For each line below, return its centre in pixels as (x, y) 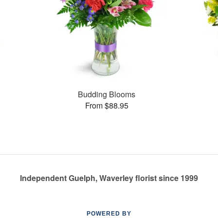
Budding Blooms (107, 94)
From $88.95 (107, 105)
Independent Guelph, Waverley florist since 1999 (109, 178)
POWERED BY (109, 214)
